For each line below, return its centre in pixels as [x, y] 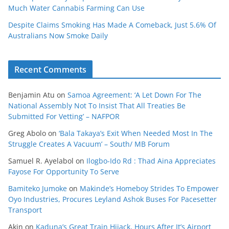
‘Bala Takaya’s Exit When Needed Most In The [136, 133]
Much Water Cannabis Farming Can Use [76, 8]
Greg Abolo [27, 133]
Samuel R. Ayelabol [41, 161]
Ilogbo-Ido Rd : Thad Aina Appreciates [151, 161]
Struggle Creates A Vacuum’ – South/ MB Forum [89, 144]
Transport [25, 210]
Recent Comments [51, 69]
